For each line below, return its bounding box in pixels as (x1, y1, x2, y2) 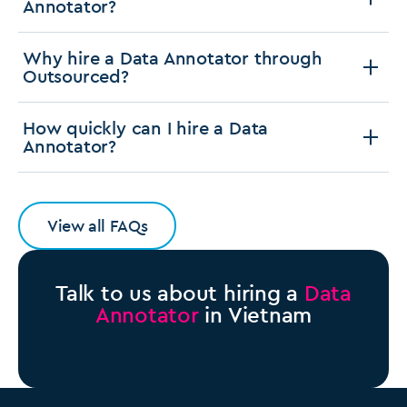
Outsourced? (23, 65, 129, 88)
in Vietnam (198, 301, 313, 329)
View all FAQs (47, 215, 148, 237)
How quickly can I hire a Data (23, 116, 269, 140)
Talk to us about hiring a (55, 279, 304, 307)
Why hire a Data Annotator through (23, 46, 323, 70)
